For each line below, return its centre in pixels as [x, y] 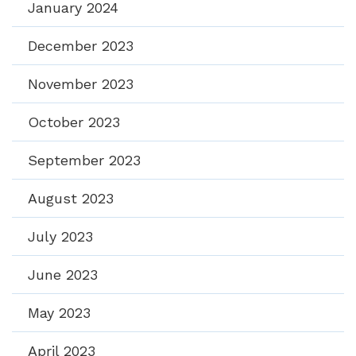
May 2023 [59, 313]
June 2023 [63, 275]
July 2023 [60, 237]
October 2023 [74, 122]
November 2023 [81, 84]
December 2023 [81, 46]
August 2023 [71, 199]
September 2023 [84, 161]
